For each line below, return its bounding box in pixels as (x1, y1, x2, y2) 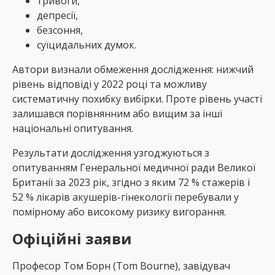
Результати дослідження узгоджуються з (12, 146, 209, 160)
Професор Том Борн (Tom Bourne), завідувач (12, 258, 230, 273)
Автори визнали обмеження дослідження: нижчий (12, 63, 254, 77)
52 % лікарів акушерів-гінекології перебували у (12, 190, 239, 204)
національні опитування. (12, 122, 133, 136)
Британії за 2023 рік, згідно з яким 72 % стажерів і (12, 176, 250, 190)
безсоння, (37, 23, 83, 37)
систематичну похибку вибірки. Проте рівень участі (12, 92, 262, 106)
